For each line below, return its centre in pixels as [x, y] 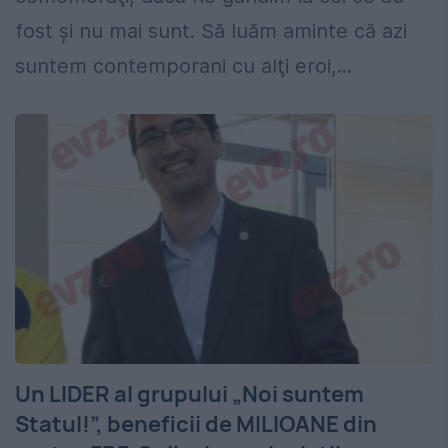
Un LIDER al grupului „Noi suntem [189, 394]
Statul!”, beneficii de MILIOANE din [196, 424]
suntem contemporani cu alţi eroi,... [183, 66]
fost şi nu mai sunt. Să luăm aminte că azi [211, 31]
